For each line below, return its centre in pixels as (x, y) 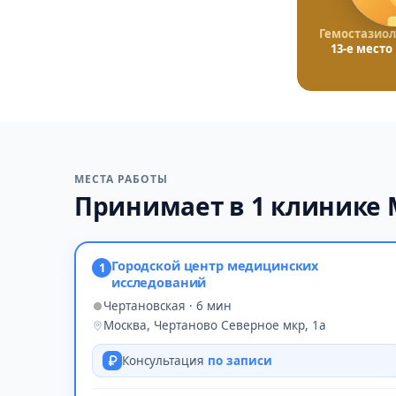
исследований (159, 282)
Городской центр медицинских (215, 265)
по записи (240, 361)
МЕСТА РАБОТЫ (121, 179)
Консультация (165, 361)
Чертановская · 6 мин (168, 306)
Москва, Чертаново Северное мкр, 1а (215, 325)
